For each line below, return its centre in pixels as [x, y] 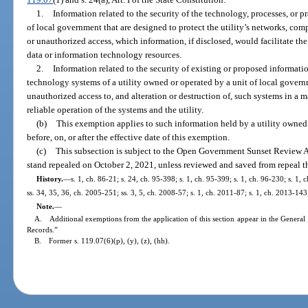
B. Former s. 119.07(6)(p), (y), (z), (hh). [102, 240]
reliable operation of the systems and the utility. [115, 109]
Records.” [43, 229]
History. [49, 178]
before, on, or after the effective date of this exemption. [129, 137]
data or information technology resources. [104, 54]
